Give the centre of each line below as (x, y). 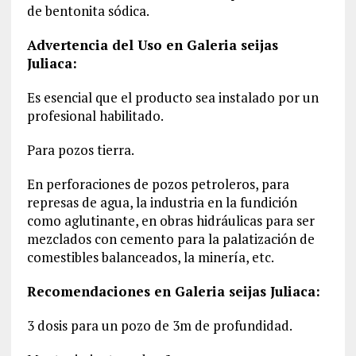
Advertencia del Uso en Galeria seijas (152, 44)
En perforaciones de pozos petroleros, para (158, 184)
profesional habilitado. (95, 115)
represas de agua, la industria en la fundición (162, 202)
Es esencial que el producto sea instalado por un (172, 97)
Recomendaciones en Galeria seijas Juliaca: (173, 291)
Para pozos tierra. (80, 149)
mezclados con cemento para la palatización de (170, 238)
